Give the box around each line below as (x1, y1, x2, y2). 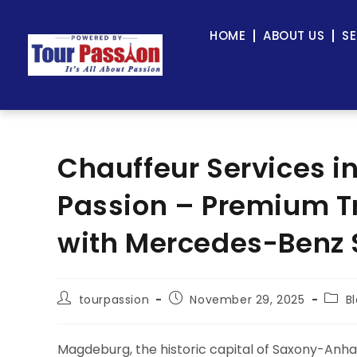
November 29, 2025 (190, 292, 305, 308)
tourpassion (78, 292, 150, 308)
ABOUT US (263, 27, 325, 44)
